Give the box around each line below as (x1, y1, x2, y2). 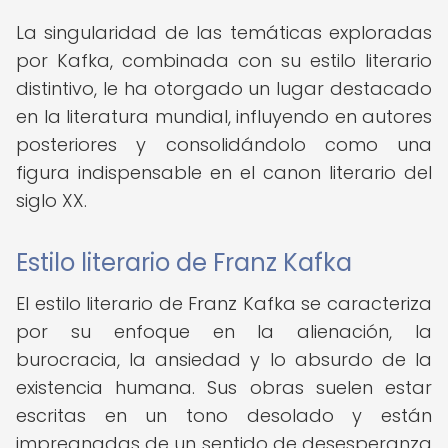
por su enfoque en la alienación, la (16, 319, 432, 344)
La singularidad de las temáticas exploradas (16, 20, 432, 45)
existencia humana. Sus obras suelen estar (16, 375, 432, 400)
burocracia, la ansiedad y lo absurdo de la (16, 347, 432, 372)
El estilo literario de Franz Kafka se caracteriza (16, 291, 432, 316)
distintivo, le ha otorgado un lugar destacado (16, 76, 432, 101)
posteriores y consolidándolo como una (16, 132, 432, 157)
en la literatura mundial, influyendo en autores (16, 104, 432, 129)
